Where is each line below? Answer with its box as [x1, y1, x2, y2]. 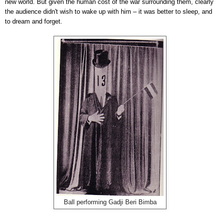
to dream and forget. [5, 17, 62, 25]
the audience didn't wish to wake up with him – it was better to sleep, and [5, 7, 212, 15]
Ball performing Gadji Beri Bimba [63, 198, 157, 206]
